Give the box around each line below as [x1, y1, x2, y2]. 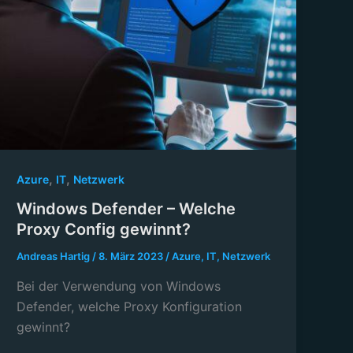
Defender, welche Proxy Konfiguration [17, 299, 243, 315]
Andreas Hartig [17, 250, 93, 263]
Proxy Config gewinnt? [17, 220, 191, 240]
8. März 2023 [98, 250, 166, 263]
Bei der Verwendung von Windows [17, 278, 221, 295]
